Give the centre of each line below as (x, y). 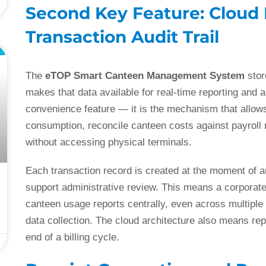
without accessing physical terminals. (109, 142)
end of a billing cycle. (73, 237)
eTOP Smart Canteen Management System (145, 76)
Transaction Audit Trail (123, 37)
